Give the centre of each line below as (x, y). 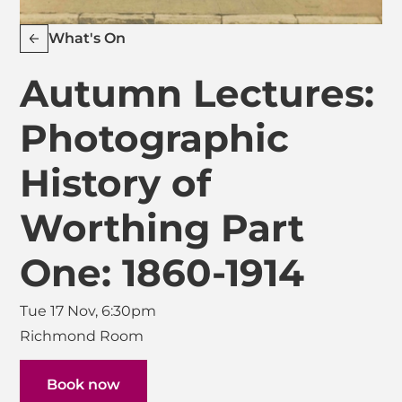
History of (115, 183)
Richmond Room (82, 336)
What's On (87, 39)
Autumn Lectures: (197, 93)
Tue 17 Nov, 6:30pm (88, 310)
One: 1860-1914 (162, 272)
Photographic (154, 138)
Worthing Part (162, 227)
